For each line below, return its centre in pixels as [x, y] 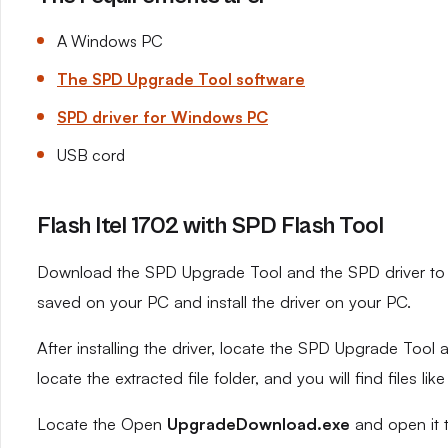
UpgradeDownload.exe [258, 424]
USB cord [91, 155]
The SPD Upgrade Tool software [181, 79]
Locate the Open [102, 424]
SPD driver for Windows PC [162, 117]
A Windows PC [110, 41]
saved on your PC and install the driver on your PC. [224, 302]
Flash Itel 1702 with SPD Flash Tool [210, 226]
